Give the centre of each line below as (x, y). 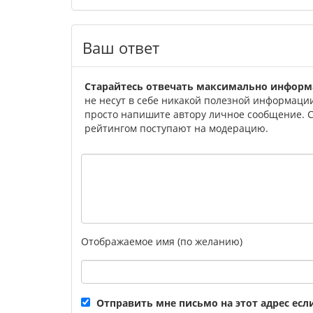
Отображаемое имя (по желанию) (162, 242)
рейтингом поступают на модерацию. (176, 129)
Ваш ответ (121, 48)
